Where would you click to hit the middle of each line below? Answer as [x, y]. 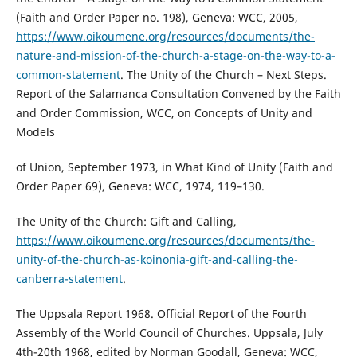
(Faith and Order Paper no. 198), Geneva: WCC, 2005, [157, 18]
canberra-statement [69, 279]
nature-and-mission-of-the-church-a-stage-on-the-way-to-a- [175, 56]
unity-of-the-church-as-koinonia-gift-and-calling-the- [157, 260]
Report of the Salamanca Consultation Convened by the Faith [178, 94]
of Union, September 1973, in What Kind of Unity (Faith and [174, 167]
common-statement [68, 75]
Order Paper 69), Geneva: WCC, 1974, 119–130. [140, 186]
